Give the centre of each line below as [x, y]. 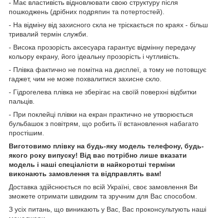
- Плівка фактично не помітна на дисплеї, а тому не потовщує [108, 69]
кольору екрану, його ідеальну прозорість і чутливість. [94, 56]
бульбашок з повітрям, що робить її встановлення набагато [104, 123]
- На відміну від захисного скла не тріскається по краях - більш [108, 25]
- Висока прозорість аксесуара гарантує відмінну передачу [102, 47]
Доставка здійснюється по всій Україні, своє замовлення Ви [103, 187]
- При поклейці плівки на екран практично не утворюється [101, 114]
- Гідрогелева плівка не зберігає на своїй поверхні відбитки [103, 92]
